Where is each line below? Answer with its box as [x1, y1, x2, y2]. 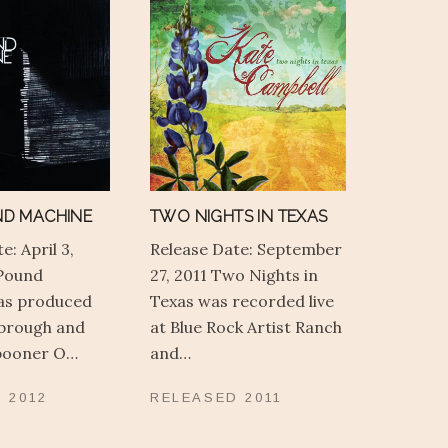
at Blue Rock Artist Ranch [150, 317, 342, 338]
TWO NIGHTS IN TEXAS [150, 207, 328, 227]
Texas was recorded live [150, 291, 334, 312]
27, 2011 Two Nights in [150, 265, 318, 286]
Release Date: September [150, 239, 342, 260]
